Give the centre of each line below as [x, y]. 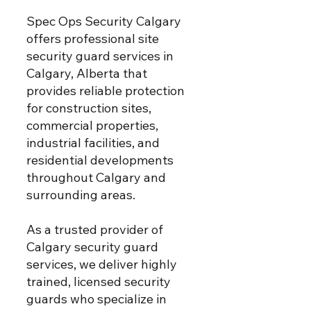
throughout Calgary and [96, 177]
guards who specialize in [96, 299]
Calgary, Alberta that [87, 73]
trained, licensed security [99, 281]
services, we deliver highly [102, 264]
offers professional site [93, 39]
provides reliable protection [106, 91]
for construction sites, [89, 108]
